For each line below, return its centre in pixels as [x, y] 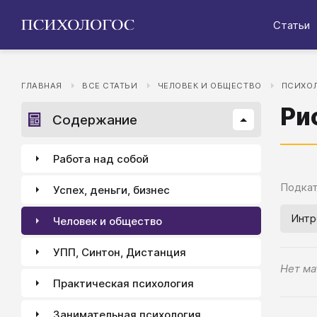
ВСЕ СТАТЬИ [110, 86]
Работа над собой [101, 158]
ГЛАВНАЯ [42, 86]
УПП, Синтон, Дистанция [120, 252]
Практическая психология [123, 283]
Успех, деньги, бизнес [111, 190]
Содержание [95, 120]
